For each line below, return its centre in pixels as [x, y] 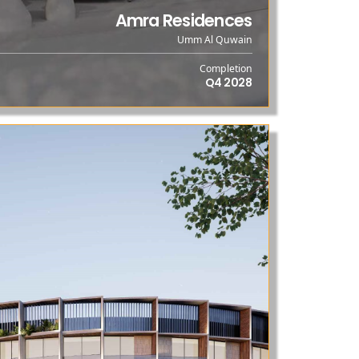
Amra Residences [184, 20]
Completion [226, 68]
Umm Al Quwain [214, 40]
